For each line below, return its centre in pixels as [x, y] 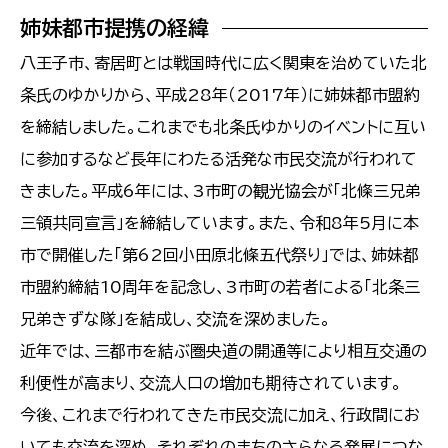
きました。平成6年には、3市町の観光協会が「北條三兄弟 [220, 190]
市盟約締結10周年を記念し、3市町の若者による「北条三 [220, 286]
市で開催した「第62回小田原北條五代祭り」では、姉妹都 [219, 254]
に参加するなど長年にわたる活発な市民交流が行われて [218, 158]
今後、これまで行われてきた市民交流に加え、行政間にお [220, 414]
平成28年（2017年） [231, 94]
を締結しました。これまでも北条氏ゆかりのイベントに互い [223, 126]
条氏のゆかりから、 [87, 94]
